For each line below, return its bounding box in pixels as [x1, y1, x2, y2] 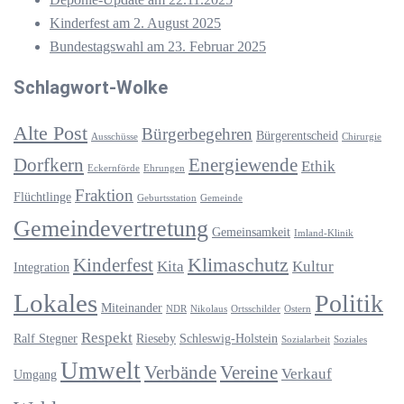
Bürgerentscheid [256, 127, 338, 142]
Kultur [292, 257, 334, 275]
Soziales [334, 334, 367, 344]
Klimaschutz [188, 252, 289, 276]
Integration [14, 259, 69, 274]
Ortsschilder [231, 303, 280, 314]
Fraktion [75, 185, 133, 205]
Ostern [284, 303, 311, 314]
